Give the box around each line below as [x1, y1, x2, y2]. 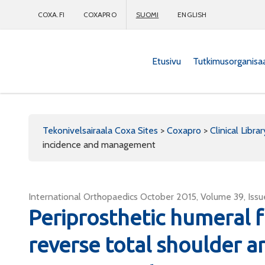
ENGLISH [177, 10, 207, 19]
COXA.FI [38, 10, 64, 19]
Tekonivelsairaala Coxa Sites [43, 125, 158, 136]
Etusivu [152, 55, 181, 67]
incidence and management [43, 139, 156, 150]
